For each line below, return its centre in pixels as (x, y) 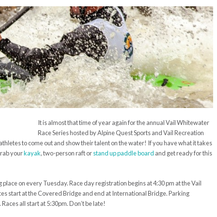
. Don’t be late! (86, 203)
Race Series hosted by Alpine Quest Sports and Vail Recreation (121, 133)
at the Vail (188, 183)
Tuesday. (56, 183)
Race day (82, 183)
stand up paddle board (124, 153)
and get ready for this (183, 153)
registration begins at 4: (127, 183)
